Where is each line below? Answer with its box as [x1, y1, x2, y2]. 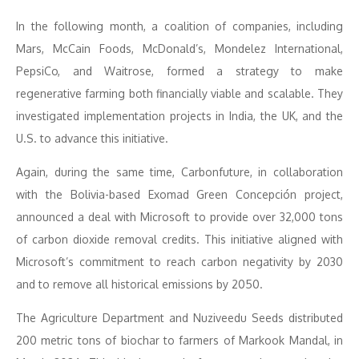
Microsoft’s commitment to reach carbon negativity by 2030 [16, 255, 343, 268]
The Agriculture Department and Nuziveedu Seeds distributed [16, 311, 343, 325]
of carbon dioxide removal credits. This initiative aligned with [16, 232, 343, 246]
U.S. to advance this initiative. [16, 131, 168, 145]
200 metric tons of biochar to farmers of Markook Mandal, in [16, 333, 343, 347]
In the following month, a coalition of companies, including [16, 19, 343, 33]
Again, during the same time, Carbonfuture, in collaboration [16, 165, 343, 179]
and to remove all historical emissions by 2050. [16, 277, 263, 291]
